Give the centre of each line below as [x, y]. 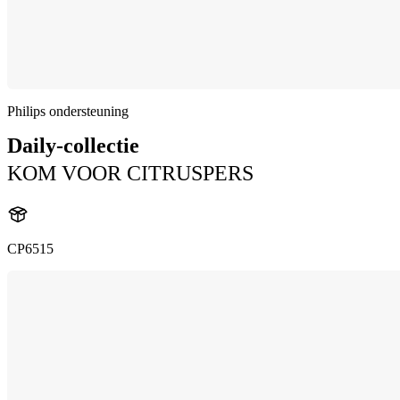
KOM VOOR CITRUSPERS [130, 173]
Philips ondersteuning [68, 111]
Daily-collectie [73, 146]
